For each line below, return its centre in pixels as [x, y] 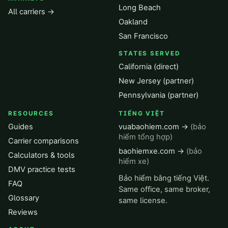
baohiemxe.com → [152, 151]
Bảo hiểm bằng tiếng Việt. [164, 178]
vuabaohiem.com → [154, 127]
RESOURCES [31, 113]
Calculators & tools [41, 155]
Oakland [133, 22]
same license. [143, 201]
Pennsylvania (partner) [159, 95]
